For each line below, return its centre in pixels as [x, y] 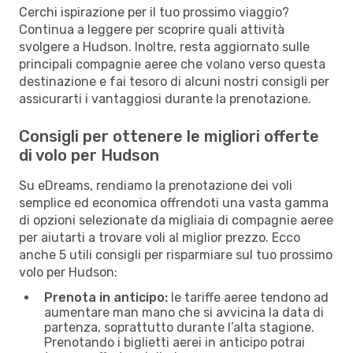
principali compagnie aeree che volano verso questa [172, 64]
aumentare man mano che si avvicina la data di [184, 312]
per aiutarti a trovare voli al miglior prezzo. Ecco [160, 237]
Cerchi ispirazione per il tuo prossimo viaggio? [154, 12]
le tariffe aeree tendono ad [248, 297]
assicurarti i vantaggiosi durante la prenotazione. [165, 98]
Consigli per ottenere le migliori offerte [169, 136]
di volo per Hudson [89, 155]
